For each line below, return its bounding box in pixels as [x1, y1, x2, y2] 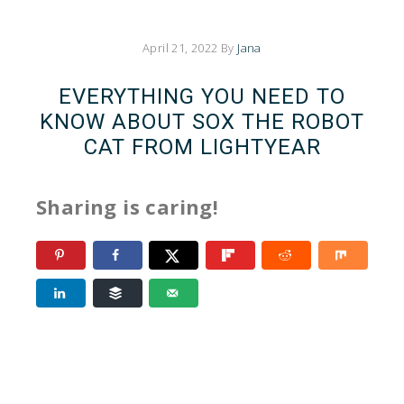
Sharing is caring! [36, 193, 219, 220]
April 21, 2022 [142, 40, 218, 56]
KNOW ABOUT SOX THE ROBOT [40, 109, 364, 134]
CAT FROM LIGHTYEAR [83, 134, 321, 160]
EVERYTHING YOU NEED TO [59, 84, 345, 109]
